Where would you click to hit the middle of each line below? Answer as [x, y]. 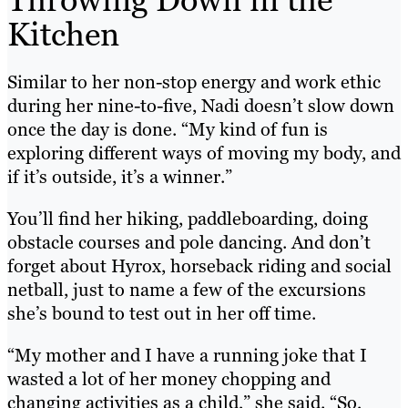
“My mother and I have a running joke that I [187, 355]
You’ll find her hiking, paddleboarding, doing [188, 218]
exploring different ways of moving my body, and [204, 153]
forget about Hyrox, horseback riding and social [199, 265]
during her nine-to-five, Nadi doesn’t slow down [201, 105]
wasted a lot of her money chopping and [169, 378]
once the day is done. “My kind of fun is [168, 129]
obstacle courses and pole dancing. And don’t [189, 242]
